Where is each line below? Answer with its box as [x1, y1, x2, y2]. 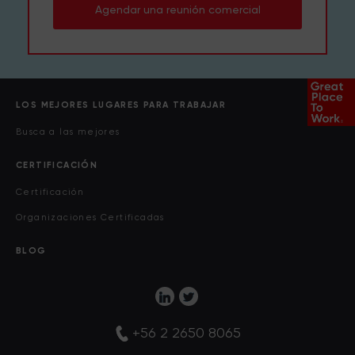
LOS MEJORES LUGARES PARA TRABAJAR [16, 100, 227, 111]
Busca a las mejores [16, 127, 120, 138]
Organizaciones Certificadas [16, 212, 165, 223]
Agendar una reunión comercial [94, 3, 261, 17]
